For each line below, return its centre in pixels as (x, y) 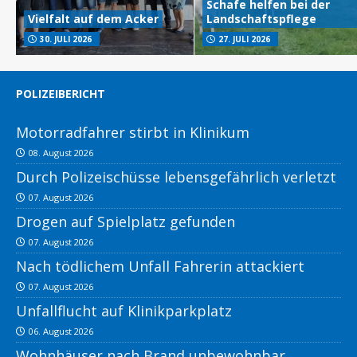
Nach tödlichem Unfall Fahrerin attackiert (160, 267)
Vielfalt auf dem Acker (93, 19)
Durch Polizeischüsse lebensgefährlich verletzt (176, 177)
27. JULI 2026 (244, 39)
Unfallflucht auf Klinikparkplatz (124, 311)
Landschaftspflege (261, 19)
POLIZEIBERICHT (61, 94)
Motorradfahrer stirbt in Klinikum (133, 133)
